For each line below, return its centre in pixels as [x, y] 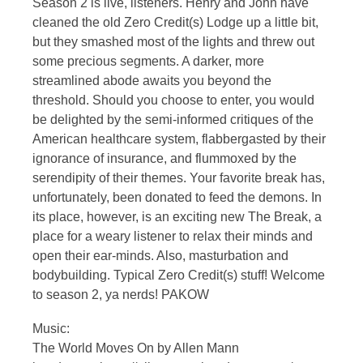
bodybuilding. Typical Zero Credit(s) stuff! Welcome [179, 275]
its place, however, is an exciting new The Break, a [177, 216]
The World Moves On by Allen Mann [136, 348]
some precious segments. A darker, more [148, 61]
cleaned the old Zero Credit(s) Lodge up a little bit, [175, 22]
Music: [51, 328]
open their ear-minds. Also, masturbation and [160, 255]
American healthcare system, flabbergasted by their [179, 139]
